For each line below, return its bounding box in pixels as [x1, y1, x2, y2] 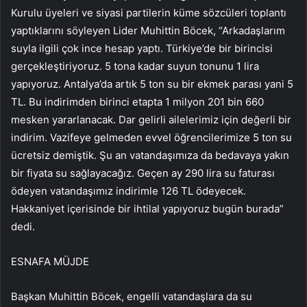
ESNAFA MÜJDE [11, 254, 89, 268]
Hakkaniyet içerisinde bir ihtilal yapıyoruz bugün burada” [11, 201, 284, 215]
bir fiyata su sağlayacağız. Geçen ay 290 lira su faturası [11, 166, 275, 180]
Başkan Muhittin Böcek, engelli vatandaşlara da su [11, 289, 252, 303]
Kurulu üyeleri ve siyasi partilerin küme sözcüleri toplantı [11, 5, 286, 19]
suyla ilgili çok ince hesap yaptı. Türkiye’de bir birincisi [11, 41, 273, 55]
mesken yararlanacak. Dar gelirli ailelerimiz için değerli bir [11, 112, 291, 126]
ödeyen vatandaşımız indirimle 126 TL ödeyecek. [11, 184, 246, 197]
